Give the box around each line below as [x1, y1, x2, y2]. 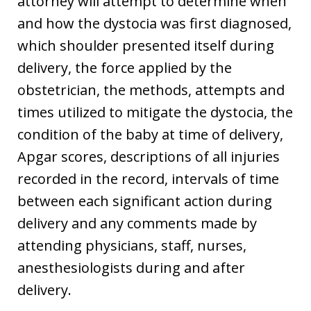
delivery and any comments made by [17, 213, 257, 233]
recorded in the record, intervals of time [17, 169, 279, 188]
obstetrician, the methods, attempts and [17, 80, 285, 99]
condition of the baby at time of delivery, [17, 124, 283, 144]
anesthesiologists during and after [17, 258, 245, 277]
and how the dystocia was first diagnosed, [17, 13, 292, 33]
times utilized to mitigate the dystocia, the [17, 102, 293, 121]
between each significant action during [17, 191, 272, 210]
